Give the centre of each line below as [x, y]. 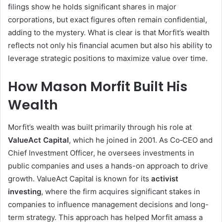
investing [25, 191]
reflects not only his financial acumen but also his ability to [110, 46]
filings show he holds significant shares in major [92, 7]
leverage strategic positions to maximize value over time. [108, 58]
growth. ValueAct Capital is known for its [80, 178]
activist [165, 178]
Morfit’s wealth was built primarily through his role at [100, 127]
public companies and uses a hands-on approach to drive [108, 166]
